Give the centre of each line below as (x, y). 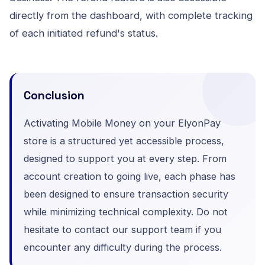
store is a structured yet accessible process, (124, 140)
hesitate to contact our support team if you (122, 229)
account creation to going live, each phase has (130, 176)
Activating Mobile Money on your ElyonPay (122, 123)
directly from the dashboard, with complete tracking (131, 15)
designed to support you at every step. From (125, 158)
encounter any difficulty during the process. (123, 247)
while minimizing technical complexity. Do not (126, 211)
